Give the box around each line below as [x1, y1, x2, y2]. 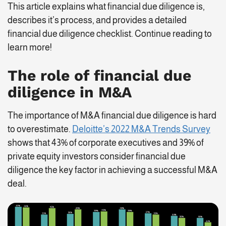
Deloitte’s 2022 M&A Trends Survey [72, 124, 210, 134]
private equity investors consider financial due [8, 151, 186, 161]
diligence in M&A [8, 83, 132, 101]
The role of [8, 66, 94, 84]
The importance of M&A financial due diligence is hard [8, 110, 216, 121]
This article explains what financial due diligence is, [8, 1, 205, 12]
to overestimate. [8, 124, 72, 134]
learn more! [8, 42, 52, 52]
